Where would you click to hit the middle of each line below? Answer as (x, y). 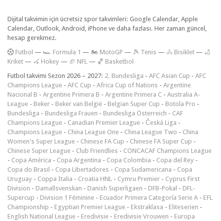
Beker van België (79, 104)
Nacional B (22, 94)
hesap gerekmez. (32, 37)
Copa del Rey (175, 160)
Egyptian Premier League (90, 207)
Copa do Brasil (29, 169)
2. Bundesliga (124, 75)
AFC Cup (79, 85)
